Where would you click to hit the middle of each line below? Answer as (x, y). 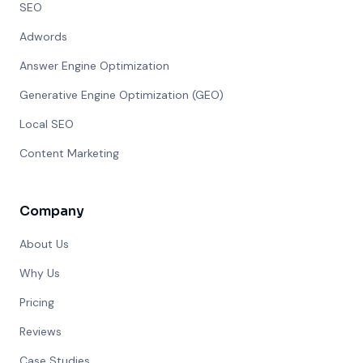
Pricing (37, 302)
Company (52, 211)
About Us (44, 244)
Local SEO (47, 124)
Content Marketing (69, 153)
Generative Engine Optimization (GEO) (122, 95)
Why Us (40, 273)
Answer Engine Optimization (94, 66)
